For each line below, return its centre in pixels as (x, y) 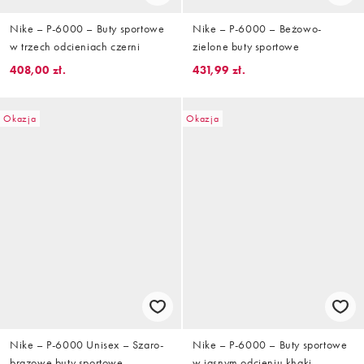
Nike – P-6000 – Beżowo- (257, 29)
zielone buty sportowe (246, 47)
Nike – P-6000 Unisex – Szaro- (87, 344)
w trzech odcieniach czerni (75, 47)
